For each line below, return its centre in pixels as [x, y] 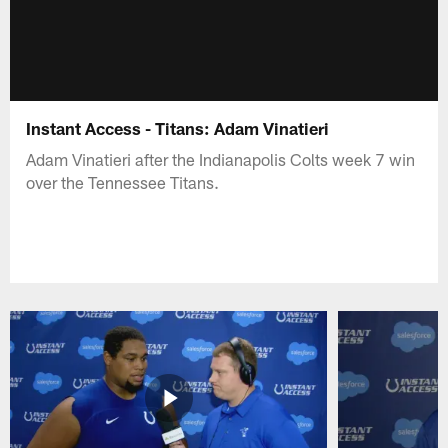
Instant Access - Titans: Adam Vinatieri [178, 127]
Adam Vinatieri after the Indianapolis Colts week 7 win [221, 158]
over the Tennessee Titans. [123, 181]
